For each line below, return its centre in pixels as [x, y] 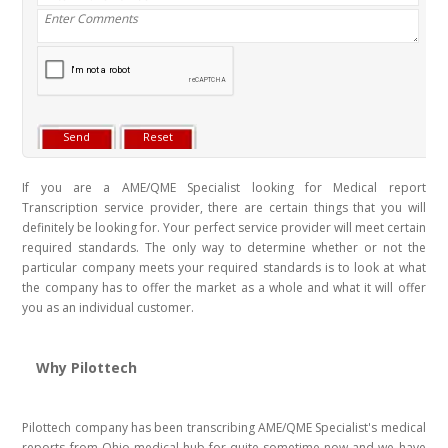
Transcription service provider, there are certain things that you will [224, 208]
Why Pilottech [89, 368]
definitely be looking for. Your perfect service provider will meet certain [224, 228]
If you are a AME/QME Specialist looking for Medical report [224, 188]
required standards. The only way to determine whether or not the [224, 248]
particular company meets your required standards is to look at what [224, 268]
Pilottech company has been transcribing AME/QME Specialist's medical [224, 428]
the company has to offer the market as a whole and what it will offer [224, 288]
